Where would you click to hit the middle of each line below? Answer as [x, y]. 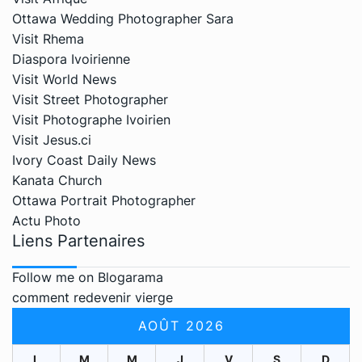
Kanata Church [57, 180]
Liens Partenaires [78, 240]
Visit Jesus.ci [52, 139]
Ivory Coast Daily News [84, 160]
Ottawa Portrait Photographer [104, 200]
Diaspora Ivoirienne [71, 59]
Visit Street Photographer [90, 99]
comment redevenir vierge [93, 297]
